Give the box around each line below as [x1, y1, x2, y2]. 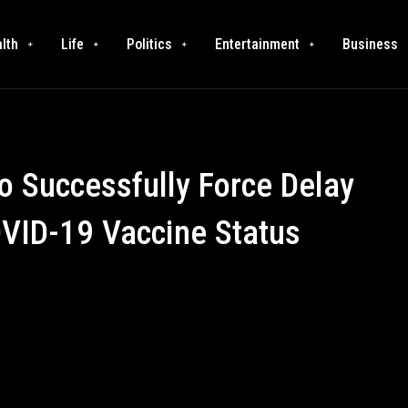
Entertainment [215, 35, 301, 53]
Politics [127, 35, 173, 53]
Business [342, 35, 399, 53]
